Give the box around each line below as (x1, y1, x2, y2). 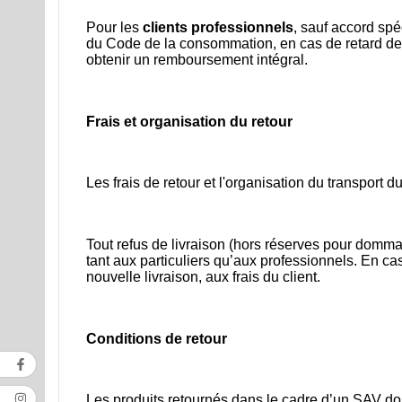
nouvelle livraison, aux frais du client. (86, 269, 320, 285)
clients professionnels (143, 20, 293, 36)
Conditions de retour (86, 330, 227, 346)
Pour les (86, 20, 143, 36)
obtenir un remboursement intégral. (86, 52, 308, 68)
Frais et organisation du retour (86, 113, 293, 129)
